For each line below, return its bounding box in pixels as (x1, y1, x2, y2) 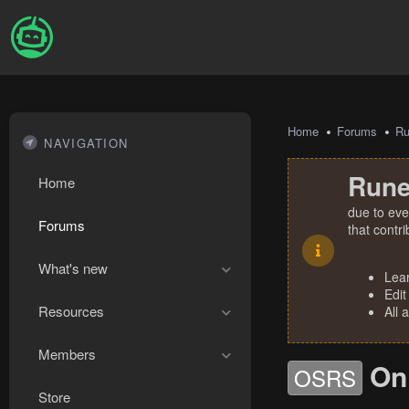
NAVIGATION (44, 134, 129, 152)
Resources (38, 301, 104, 320)
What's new (38, 258, 108, 278)
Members (38, 344, 96, 363)
